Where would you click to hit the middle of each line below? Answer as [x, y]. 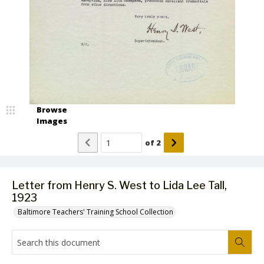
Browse [52, 110]
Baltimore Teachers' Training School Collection [95, 212]
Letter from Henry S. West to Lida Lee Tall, [119, 185]
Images [52, 121]
